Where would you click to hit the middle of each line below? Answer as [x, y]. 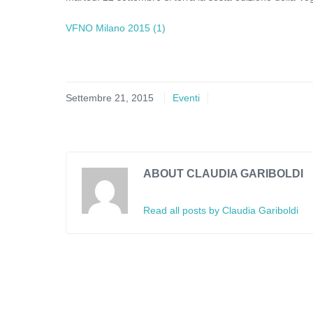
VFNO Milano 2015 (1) [116, 28]
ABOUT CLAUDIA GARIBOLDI [223, 174]
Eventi [186, 98]
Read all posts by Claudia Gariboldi [221, 210]
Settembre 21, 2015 [110, 98]
